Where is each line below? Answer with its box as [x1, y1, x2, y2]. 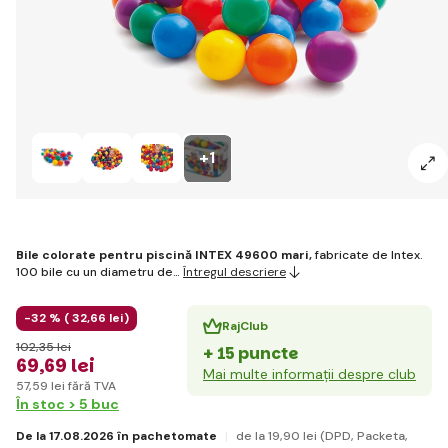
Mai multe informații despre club [203, 364, 416, 383]
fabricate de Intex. [312, 246, 429, 263]
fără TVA [65, 377, 116, 394]
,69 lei [39, 352, 95, 378]
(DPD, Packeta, [320, 427, 408, 444]
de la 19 [236, 427, 280, 444]
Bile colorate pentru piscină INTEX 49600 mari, [16, 246, 312, 263]
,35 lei [36, 338, 71, 355]
